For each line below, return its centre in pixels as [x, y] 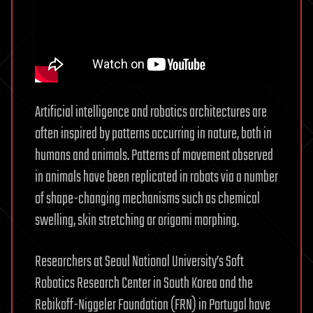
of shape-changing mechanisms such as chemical [147, 199]
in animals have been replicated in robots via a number [156, 178]
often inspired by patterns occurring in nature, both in [153, 134]
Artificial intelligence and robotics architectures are [151, 113]
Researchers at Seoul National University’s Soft [139, 262]
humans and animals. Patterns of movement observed [154, 156]
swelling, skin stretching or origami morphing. [137, 221]
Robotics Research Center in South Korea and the [144, 284]
